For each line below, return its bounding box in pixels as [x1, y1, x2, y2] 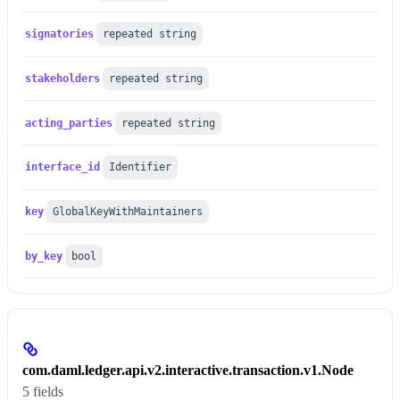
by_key [25, 249, 63, 262]
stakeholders [25, 71, 101, 85]
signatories [25, 28, 95, 41]
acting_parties [25, 116, 113, 129]
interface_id [25, 161, 101, 174]
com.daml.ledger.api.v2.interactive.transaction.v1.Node [22, 362, 354, 379]
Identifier [109, 161, 172, 174]
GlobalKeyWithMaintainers [53, 205, 204, 219]
